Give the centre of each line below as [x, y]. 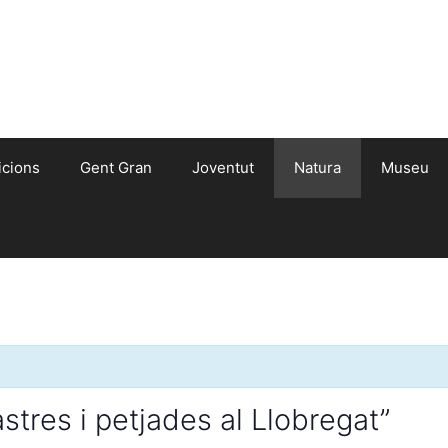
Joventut [223, 168]
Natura [317, 168]
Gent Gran [116, 168]
